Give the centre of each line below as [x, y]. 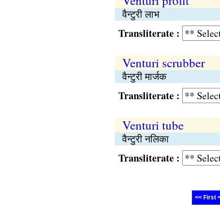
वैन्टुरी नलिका [145, 139]
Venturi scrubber [163, 63]
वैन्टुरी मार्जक [144, 76]
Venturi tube [153, 125]
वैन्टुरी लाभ [141, 14]
